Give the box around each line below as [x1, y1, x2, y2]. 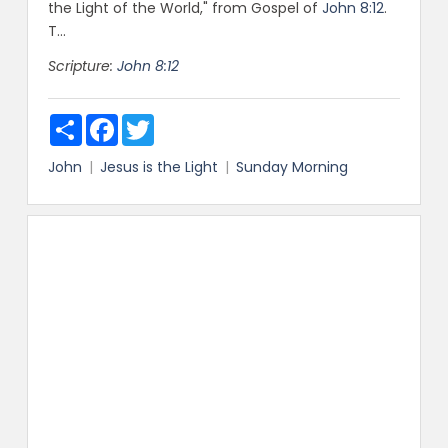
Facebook [117, 112, 186, 133]
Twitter [153, 112, 203, 133]
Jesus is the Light [99, 157, 218, 178]
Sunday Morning [235, 157, 348, 178]
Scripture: [47, 56, 113, 77]
